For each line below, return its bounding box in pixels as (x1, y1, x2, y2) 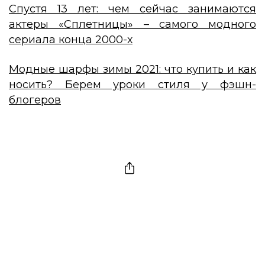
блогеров (9, 93, 61, 107)
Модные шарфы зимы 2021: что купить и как (9, 63, 256, 76)
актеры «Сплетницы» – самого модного (9, 18, 256, 31)
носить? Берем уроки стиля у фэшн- (9, 78, 256, 92)
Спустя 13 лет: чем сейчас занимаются (9, 2, 256, 16)
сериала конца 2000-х (9, 33, 132, 47)
